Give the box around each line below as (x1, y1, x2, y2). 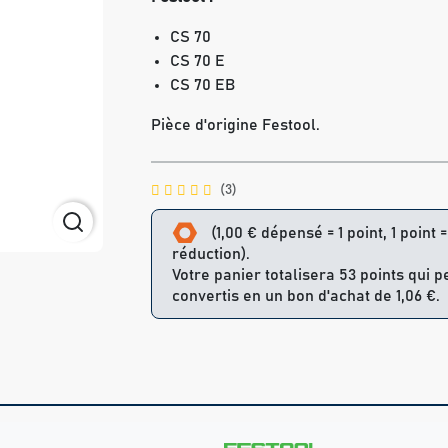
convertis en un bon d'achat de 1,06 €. (172, 288, 440, 305)
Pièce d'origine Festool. (151, 117, 320, 133)
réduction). (172, 246, 250, 263)
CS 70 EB (170, 77, 236, 93)
